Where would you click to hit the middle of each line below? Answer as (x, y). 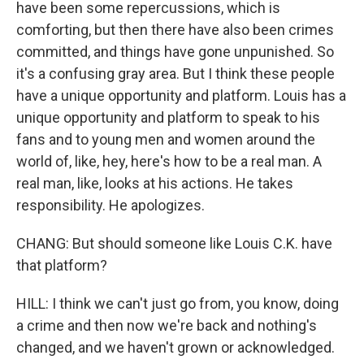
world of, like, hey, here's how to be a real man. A (169, 161)
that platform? (62, 265)
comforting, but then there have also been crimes (175, 30)
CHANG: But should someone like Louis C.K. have (174, 243)
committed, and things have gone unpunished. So (175, 52)
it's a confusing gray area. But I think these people (175, 74)
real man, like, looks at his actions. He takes (155, 183)
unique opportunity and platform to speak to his (168, 117)
